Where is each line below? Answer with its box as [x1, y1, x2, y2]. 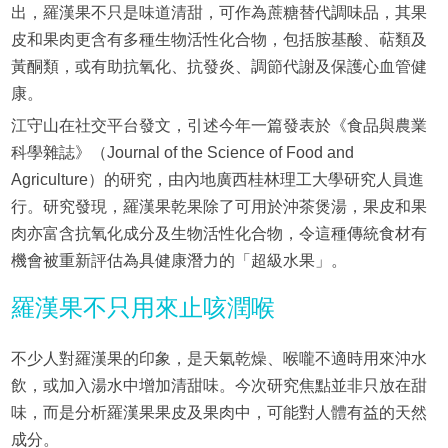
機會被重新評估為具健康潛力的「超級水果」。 [10, 252, 347, 270]
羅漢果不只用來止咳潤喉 [10, 294, 275, 322]
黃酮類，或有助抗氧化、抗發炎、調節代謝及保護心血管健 [10, 58, 427, 76]
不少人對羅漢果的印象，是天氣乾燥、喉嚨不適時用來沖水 [10, 350, 427, 368]
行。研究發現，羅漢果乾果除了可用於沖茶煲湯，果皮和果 [10, 198, 427, 216]
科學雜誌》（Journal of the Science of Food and [10, 144, 354, 162]
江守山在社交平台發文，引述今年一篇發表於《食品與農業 [10, 117, 427, 135]
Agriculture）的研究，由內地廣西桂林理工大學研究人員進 [10, 171, 424, 189]
